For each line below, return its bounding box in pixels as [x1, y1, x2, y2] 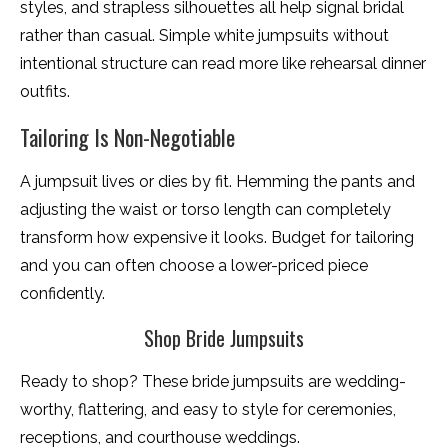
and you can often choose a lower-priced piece [20, 256, 368, 276]
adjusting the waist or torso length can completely [20, 200, 391, 220]
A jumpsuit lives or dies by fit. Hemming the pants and [20, 172, 415, 192]
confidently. [20, 284, 105, 304]
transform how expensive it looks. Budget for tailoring [20, 228, 414, 248]
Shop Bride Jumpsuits [144, 323, 304, 354]
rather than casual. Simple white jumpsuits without [20, 26, 389, 46]
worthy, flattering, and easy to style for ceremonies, [20, 400, 396, 420]
